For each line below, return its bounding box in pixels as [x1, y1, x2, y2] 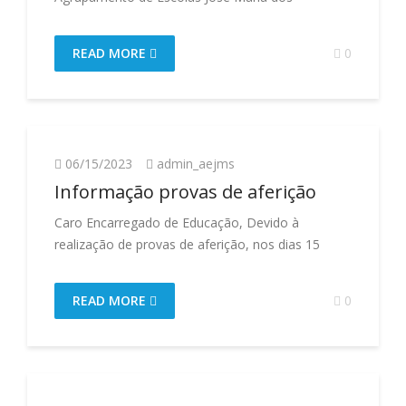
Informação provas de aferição [54, 179, 316, 204]
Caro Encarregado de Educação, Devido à [54, 214, 299, 231]
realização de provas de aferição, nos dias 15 [54, 236, 320, 253]
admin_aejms [157, 155, 235, 172]
